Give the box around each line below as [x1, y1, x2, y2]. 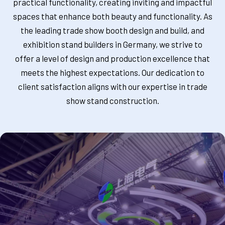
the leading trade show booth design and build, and [21, 25, 204, 36]
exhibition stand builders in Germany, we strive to [23, 39, 202, 50]
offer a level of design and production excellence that [15, 53, 210, 64]
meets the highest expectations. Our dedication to [21, 67, 204, 78]
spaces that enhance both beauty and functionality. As [13, 11, 212, 22]
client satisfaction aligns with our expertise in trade [18, 81, 207, 92]
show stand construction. [66, 95, 159, 106]
